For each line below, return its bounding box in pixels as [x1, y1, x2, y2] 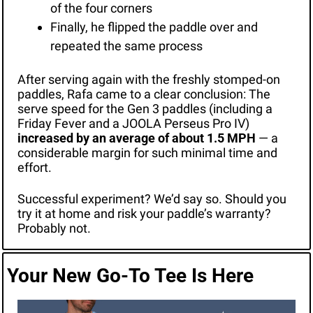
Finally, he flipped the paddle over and [50, 19, 258, 34]
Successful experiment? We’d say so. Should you [17, 191, 286, 206]
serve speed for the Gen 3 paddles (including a [17, 101, 272, 116]
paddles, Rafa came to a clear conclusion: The [17, 86, 270, 101]
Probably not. [17, 220, 94, 235]
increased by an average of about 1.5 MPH [17, 130, 256, 145]
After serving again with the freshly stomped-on [17, 71, 280, 87]
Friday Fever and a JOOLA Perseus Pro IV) [17, 115, 249, 131]
